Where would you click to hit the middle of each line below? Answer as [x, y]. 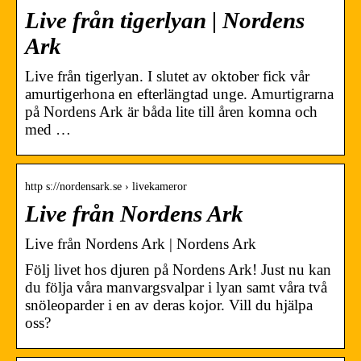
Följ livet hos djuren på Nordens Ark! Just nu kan [178, 269]
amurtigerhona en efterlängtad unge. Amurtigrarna [179, 93]
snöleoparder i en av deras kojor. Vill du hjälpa [169, 305]
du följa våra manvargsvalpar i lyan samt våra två [176, 287]
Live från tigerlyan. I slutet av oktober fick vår [167, 76]
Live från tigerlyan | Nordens [165, 20]
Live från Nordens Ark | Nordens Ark [141, 243]
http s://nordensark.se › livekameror [106, 186]
